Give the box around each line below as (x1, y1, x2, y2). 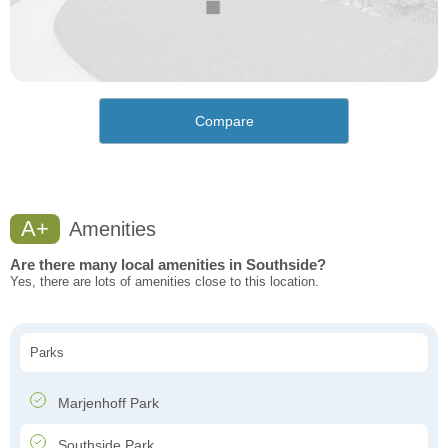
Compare (194, 113, 254, 130)
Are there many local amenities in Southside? (10, 256, 326, 274)
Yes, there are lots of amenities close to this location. (10, 274, 319, 290)
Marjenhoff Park (54, 395, 159, 412)
